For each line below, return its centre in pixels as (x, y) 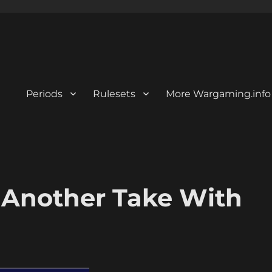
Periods (44, 93)
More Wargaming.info (218, 93)
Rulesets (114, 93)
